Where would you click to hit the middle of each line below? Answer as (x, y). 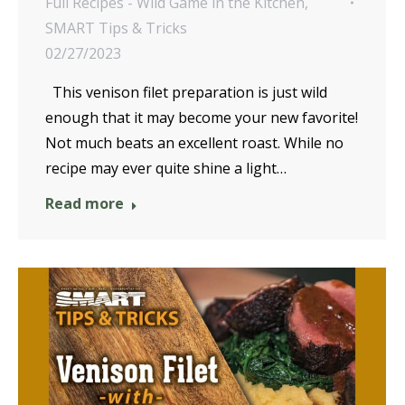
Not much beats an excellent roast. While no (194, 143)
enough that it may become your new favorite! (202, 118)
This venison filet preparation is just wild (186, 93)
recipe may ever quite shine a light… (166, 169)
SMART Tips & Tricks (116, 28)
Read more (85, 204)
